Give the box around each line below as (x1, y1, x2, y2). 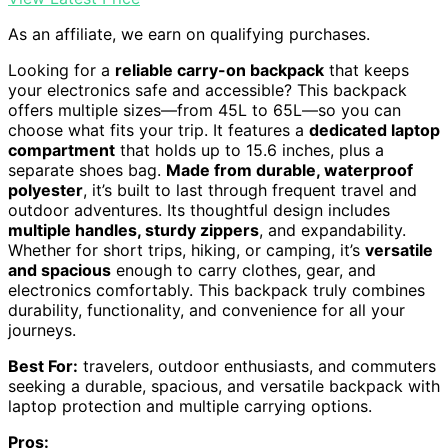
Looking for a (8, 60, 115, 81)
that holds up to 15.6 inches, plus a (115, 140, 384, 161)
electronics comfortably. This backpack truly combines (8, 280, 425, 301)
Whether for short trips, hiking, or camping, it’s (8, 240, 365, 261)
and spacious (8, 260, 111, 281)
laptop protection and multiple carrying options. (8, 396, 372, 417)
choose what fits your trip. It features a (8, 120, 309, 141)
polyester (8, 180, 83, 201)
